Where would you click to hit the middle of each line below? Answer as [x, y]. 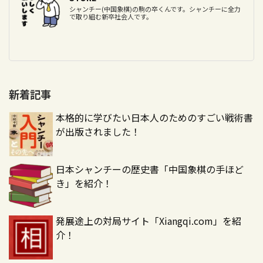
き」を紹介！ [84, 183]
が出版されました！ [98, 131]
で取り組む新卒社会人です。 [111, 16]
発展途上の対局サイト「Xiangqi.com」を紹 [149, 220]
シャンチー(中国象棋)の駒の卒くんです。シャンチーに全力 [155, 9]
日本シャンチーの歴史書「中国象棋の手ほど [150, 169]
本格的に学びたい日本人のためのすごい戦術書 [154, 117]
